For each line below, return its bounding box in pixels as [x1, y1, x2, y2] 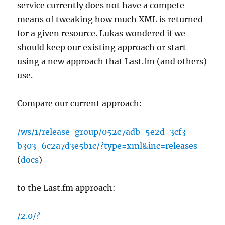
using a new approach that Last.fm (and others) [17, 56, 207, 66]
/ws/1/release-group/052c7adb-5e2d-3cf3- [17, 126, 191, 137]
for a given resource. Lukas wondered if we [17, 28, 186, 38]
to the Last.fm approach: [17, 182, 116, 193]
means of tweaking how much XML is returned [17, 14, 203, 24]
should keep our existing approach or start [17, 42, 187, 52]
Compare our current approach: [17, 98, 143, 108]
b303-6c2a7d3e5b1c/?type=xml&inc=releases [17, 140, 198, 151]
